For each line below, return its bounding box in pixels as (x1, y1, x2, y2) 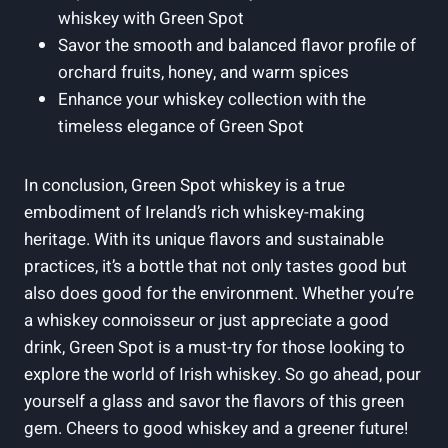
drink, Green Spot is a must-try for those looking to (24, 334, 405, 360)
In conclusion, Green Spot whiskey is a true (24, 172, 345, 198)
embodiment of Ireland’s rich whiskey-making (24, 199, 365, 225)
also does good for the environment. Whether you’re (24, 280, 414, 306)
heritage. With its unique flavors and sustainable (24, 226, 384, 252)
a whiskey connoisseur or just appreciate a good (24, 307, 389, 333)
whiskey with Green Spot (58, 5, 244, 31)
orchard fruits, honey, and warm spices (58, 59, 349, 85)
